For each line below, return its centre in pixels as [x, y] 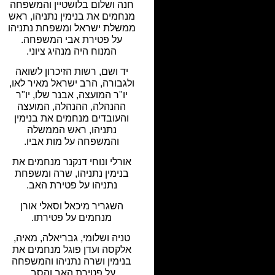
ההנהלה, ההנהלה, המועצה [72, 106]
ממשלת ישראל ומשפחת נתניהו [72, 28]
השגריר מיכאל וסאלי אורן [72, 206]
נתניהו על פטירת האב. [72, 185]
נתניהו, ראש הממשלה [72, 130]
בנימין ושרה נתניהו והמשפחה [72, 261]
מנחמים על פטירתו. [72, 217]
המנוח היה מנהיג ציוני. [72, 51]
